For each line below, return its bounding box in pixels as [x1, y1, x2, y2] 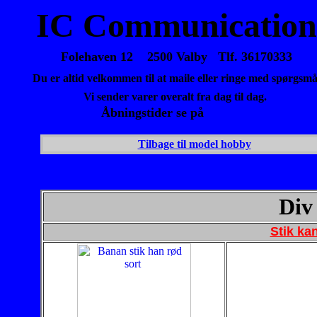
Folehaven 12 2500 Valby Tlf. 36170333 [60, 50, 292, 64]
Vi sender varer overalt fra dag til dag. [83, 91, 270, 103]
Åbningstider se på [100, 105, 207, 120]
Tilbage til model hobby [137, 138, 251, 150]
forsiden [207, 105, 252, 120]
